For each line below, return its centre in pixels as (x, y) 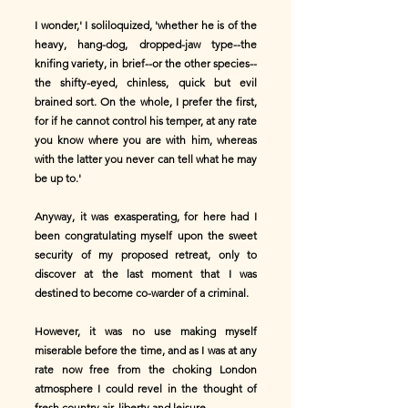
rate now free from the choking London (146, 369)
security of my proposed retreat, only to (146, 255)
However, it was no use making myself (146, 331)
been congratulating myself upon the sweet (146, 235)
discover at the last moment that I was (146, 274)
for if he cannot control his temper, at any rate (146, 121)
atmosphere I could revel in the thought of (146, 388)
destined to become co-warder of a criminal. (142, 293)
